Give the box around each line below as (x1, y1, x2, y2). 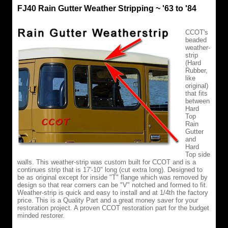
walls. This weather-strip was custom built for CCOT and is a (17, 158, 196, 166)
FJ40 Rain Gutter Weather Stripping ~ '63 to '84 (17, 4, 196, 13)
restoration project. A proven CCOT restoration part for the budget (17, 204, 209, 212)
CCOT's (185, 28, 208, 36)
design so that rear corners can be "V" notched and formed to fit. (17, 181, 208, 189)
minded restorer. (17, 211, 65, 219)
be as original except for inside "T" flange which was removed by (17, 173, 208, 181)
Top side (185, 150, 210, 158)
